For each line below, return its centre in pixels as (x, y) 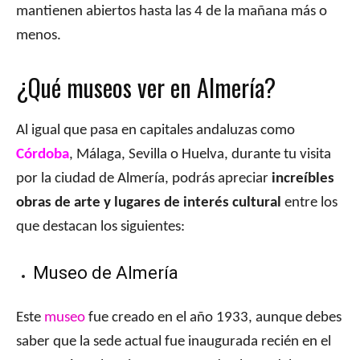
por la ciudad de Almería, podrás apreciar (144, 179)
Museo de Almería (106, 273)
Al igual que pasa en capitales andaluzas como (155, 131)
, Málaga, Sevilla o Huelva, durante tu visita (200, 155)
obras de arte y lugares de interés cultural (149, 203)
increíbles (303, 179)
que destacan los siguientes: (100, 227)
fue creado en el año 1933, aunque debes (213, 318)
